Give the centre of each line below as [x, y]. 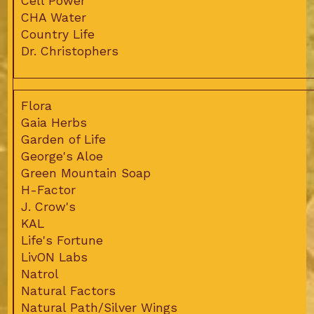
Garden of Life [63, 140]
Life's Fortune [62, 241]
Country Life [57, 35]
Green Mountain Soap [86, 173]
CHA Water [53, 18]
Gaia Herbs [54, 123]
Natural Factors [68, 291]
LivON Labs [54, 258]
